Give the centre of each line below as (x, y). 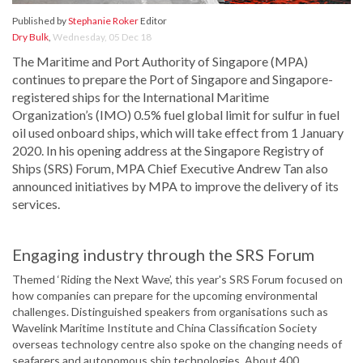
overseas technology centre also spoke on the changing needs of (177, 344)
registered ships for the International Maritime (141, 97)
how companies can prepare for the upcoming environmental (165, 296)
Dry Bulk (30, 37)
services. (36, 204)
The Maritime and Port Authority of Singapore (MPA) (160, 62)
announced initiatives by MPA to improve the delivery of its (175, 186)
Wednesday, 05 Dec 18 (102, 37)
